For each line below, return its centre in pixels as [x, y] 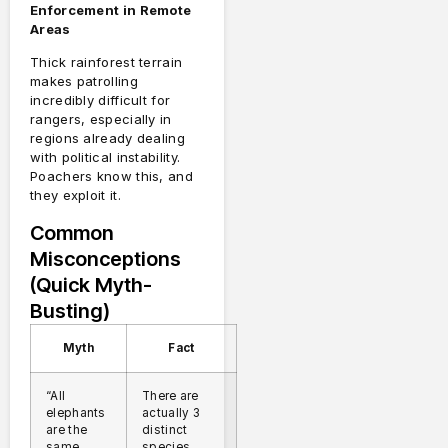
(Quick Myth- [91, 284]
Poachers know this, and [111, 176]
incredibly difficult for [100, 100]
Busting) [70, 310]
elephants [76, 412]
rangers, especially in [101, 119]
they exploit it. [75, 195]
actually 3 [171, 412]
